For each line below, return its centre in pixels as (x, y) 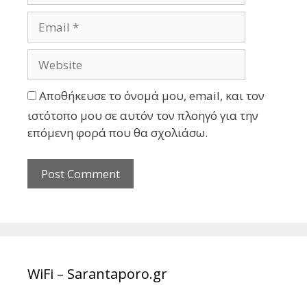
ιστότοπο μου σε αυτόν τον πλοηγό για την (143, 116)
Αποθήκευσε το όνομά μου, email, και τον (152, 96)
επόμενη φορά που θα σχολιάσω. (118, 133)
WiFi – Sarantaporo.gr (97, 273)
